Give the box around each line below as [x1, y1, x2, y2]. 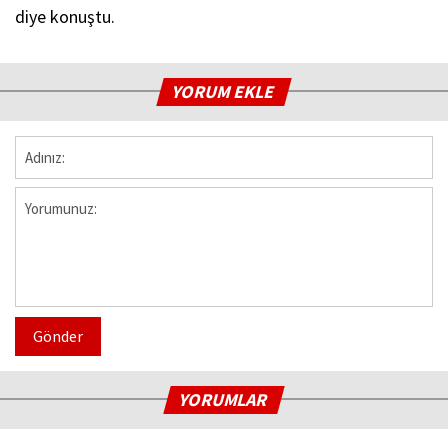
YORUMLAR [177, 387, 272, 411]
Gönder [33, 325, 83, 346]
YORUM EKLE [170, 79, 279, 103]
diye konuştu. [15, 4, 119, 28]
